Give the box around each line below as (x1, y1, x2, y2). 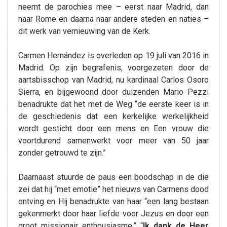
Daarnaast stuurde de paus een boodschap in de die (18, 172, 209, 182)
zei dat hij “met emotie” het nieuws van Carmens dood (18, 184, 209, 194)
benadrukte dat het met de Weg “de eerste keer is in (18, 99, 209, 109)
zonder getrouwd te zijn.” (18, 148, 106, 158)
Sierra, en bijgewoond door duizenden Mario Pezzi (18, 87, 209, 97)
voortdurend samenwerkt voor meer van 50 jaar (18, 136, 209, 145)
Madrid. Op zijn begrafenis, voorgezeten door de (18, 63, 209, 72)
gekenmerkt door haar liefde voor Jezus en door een (18, 209, 209, 218)
